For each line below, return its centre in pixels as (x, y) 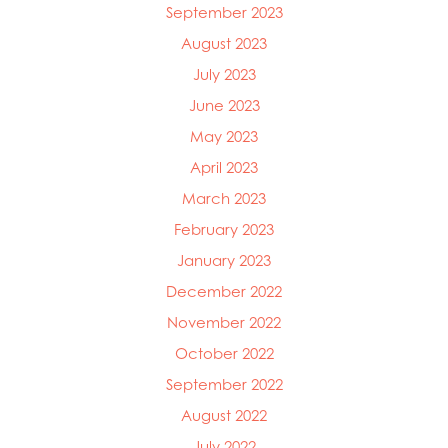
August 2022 (224, 415)
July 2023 (224, 74)
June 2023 (224, 105)
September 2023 (224, 12)
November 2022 (224, 322)
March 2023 (224, 198)
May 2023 (224, 136)
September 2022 (224, 384)
